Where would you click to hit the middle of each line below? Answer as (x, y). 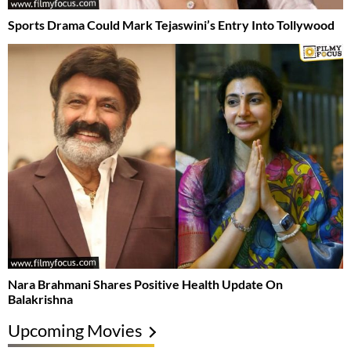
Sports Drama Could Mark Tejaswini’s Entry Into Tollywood (171, 25)
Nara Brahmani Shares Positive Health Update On (145, 284)
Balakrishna (40, 299)
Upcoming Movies (75, 330)
